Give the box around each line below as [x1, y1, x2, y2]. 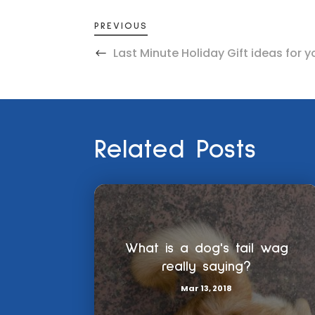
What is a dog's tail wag [124, 240, 288, 255]
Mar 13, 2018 [181, 282, 233, 294]
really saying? [162, 259, 252, 274]
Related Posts [94, 136, 257, 163]
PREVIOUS [94, 21, 148, 31]
